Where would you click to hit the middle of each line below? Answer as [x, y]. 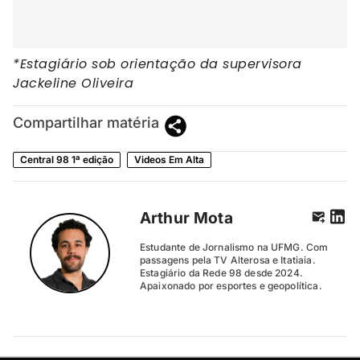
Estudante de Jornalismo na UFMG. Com [234, 247]
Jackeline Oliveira [73, 84]
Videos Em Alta [169, 159]
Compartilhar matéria [86, 122]
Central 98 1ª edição [67, 159]
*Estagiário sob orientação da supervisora [157, 64]
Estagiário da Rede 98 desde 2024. [221, 273]
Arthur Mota [186, 218]
